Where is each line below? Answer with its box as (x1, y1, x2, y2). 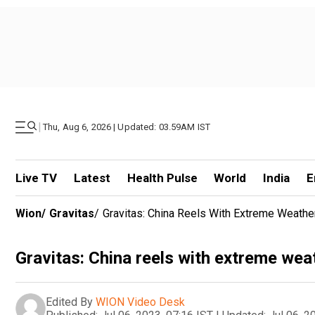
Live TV (15, 171, 57, 185)
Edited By (46, 295, 93, 309)
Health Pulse (127, 171, 198, 185)
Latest (73, 171, 110, 185)
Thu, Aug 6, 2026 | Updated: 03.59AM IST (43, 122, 211, 132)
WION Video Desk (96, 295, 185, 309)
